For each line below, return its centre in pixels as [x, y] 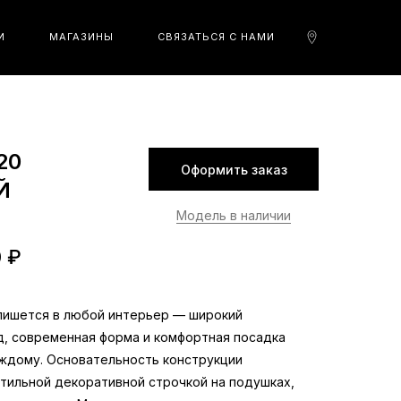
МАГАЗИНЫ [81, 37]
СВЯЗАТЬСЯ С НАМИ [216, 37]
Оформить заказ [234, 169]
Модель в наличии [233, 215]
